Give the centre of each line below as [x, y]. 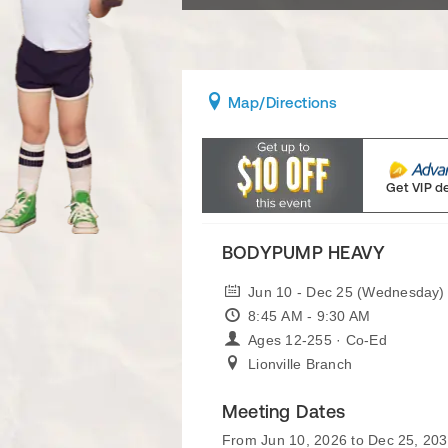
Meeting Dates [284, 411]
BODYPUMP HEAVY [304, 252]
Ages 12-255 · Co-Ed [317, 340]
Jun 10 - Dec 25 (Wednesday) [346, 292]
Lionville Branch [300, 364]
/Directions [298, 102]
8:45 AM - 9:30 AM [309, 316]
